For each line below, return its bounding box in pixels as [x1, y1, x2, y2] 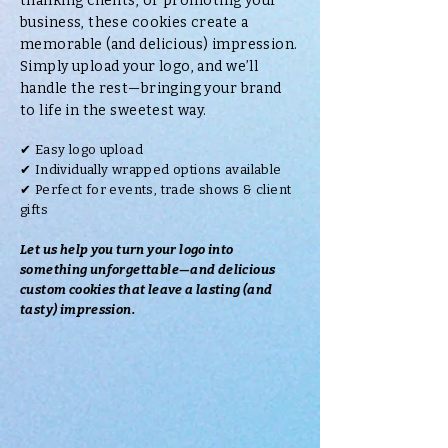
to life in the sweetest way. [20, 102, 207, 119]
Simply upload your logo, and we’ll [20, 58, 259, 75]
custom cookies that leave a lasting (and [20, 282, 273, 297]
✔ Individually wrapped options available [20, 162, 282, 177]
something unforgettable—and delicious [20, 262, 276, 277]
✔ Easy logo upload [20, 142, 144, 157]
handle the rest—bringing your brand [20, 80, 282, 97]
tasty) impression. [20, 302, 136, 317]
